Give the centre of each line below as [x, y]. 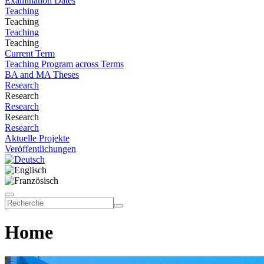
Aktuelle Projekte [37, 138]
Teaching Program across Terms [64, 64]
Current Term [30, 53]
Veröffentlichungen [40, 149]
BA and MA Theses [42, 75]
